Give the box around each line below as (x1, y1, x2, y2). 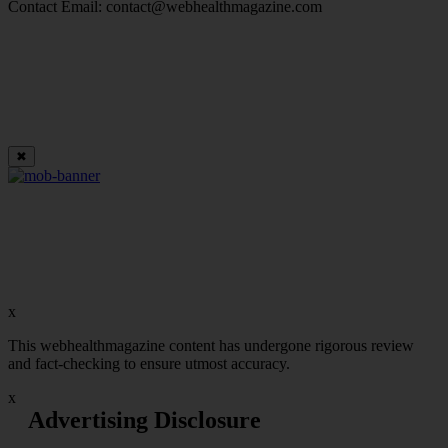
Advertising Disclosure (28, 406, 261, 433)
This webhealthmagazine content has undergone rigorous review (8, 336, 414, 354)
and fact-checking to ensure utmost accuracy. (8, 354, 290, 372)
